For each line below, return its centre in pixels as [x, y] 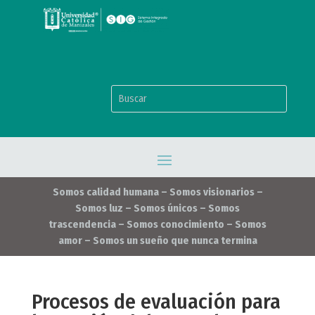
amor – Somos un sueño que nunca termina [157, 241]
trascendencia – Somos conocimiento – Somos [157, 225]
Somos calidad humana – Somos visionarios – [157, 192]
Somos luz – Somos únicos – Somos [157, 208]
